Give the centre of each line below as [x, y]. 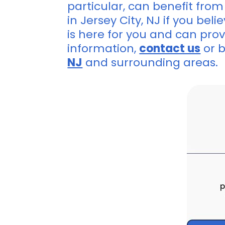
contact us [170, 48]
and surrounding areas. [150, 63]
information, [103, 48]
